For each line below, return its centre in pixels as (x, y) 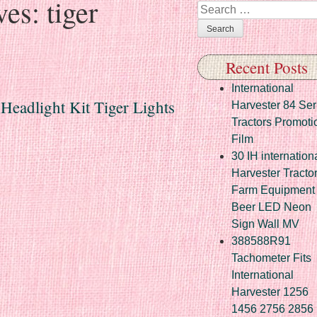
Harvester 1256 (270, 292)
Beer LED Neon (271, 207)
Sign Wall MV (265, 224)
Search (215, 9)
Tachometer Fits (271, 258)
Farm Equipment (273, 190)
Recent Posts (266, 67)
